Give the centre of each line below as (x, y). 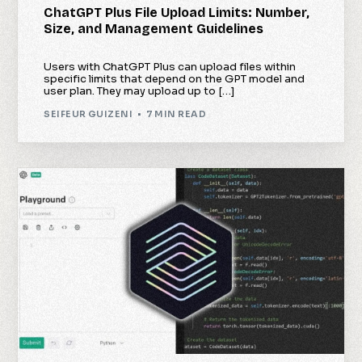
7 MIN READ (176, 114)
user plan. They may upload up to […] (139, 90)
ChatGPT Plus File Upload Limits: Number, (177, 12)
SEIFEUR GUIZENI (88, 114)
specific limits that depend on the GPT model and (175, 78)
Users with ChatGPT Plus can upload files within (170, 66)
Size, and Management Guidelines (154, 28)
